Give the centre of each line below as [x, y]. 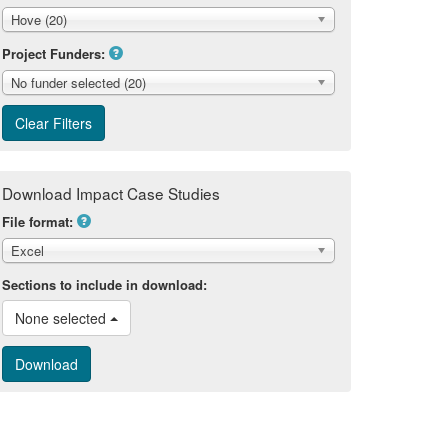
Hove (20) [39, 19]
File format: [37, 221]
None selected [62, 317]
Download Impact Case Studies [111, 192]
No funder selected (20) [78, 82]
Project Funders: [53, 53]
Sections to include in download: [104, 284]
